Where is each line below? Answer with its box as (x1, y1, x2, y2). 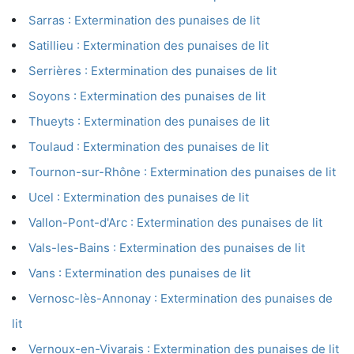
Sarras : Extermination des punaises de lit (28, 13, 260, 28)
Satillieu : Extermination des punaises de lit (28, 38, 269, 54)
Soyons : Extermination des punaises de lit (28, 88, 265, 104)
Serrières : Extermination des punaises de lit (28, 63, 277, 79)
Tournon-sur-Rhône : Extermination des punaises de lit (28, 164, 336, 180)
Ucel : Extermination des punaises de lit (28, 190, 249, 205)
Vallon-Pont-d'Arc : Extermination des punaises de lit (28, 215, 322, 231)
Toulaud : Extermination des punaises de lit (28, 139, 269, 155)
